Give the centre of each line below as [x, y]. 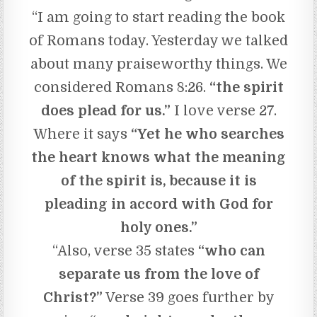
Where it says [82, 134]
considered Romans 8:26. [121, 87]
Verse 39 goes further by [188, 297]
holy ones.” [158, 227]
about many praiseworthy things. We [158, 64]
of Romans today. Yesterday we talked [158, 40]
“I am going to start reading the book [158, 17]
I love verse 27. [223, 110]
